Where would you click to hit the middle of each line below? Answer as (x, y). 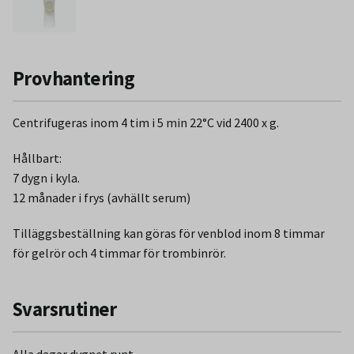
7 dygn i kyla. (46, 178)
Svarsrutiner (65, 309)
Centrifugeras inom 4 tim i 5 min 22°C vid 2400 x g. (146, 123)
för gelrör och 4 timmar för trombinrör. (119, 253)
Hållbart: (37, 158)
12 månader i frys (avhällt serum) (102, 198)
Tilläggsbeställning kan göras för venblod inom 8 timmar (169, 233)
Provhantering (74, 78)
